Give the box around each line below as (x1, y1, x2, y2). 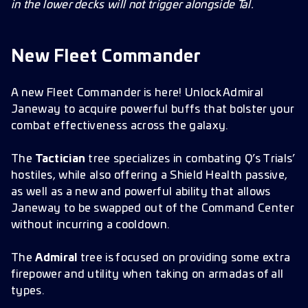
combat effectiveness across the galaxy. (11, 120, 228, 131)
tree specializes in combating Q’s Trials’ (85, 153, 296, 164)
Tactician (35, 153, 86, 164)
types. (11, 285, 44, 296)
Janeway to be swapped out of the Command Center (11, 203, 294, 214)
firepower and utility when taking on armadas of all (11, 269, 284, 280)
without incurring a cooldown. (11, 219, 170, 230)
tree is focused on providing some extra (77, 252, 291, 263)
